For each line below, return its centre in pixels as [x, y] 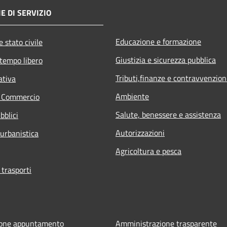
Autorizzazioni [140, 133]
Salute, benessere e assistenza [168, 114]
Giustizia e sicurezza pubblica [166, 60]
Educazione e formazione [158, 41]
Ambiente [132, 96]
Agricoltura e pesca [148, 151]
